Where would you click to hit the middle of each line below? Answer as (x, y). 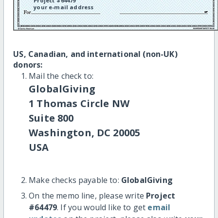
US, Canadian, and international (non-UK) (95, 54)
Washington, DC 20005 (85, 132)
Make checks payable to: (75, 180)
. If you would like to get (102, 207)
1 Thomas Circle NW (79, 103)
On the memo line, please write (88, 195)
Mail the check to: (61, 76)
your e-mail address (64, 7)
